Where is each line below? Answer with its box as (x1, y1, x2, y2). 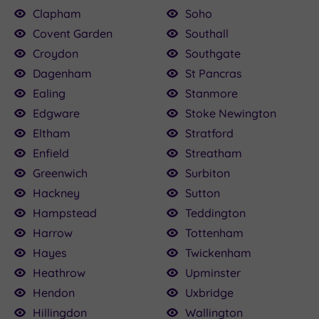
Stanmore (185, 85, 238, 100)
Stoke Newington (185, 105, 276, 120)
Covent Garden (33, 26, 113, 41)
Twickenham (185, 245, 251, 260)
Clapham (33, 6, 81, 21)
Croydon (33, 46, 78, 61)
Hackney (33, 185, 80, 200)
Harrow (33, 225, 73, 240)
